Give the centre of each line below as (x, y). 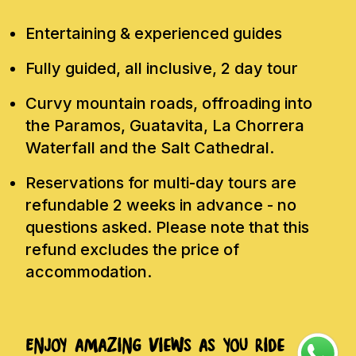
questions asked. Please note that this (167, 228)
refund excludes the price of (132, 250)
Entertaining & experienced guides (154, 34)
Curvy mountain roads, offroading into (169, 104)
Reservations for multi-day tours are (161, 183)
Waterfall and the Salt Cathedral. (150, 148)
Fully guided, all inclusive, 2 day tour (162, 69)
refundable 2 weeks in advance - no (161, 205)
